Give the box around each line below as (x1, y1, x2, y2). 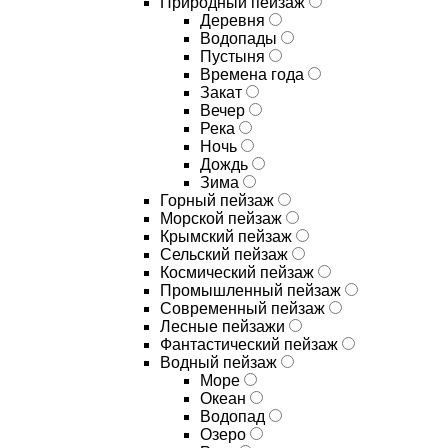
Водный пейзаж (160, 354, 281, 371)
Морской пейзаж (160, 210, 286, 227)
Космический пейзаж (160, 264, 318, 281)
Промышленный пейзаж (160, 282, 345, 299)
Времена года (200, 66, 308, 83)
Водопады (200, 30, 281, 47)
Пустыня (200, 48, 269, 65)
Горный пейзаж (160, 192, 278, 209)
